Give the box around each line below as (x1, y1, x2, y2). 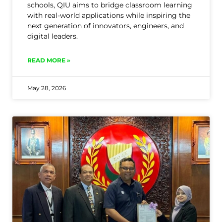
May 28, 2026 (27, 84, 66, 92)
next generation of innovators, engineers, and (27, 21, 184, 31)
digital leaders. (27, 32, 78, 41)
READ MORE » (27, 56, 70, 64)
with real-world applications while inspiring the (27, 11, 190, 20)
